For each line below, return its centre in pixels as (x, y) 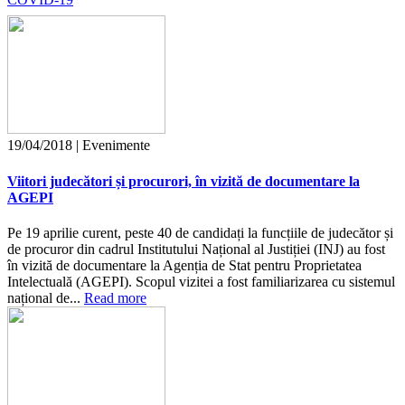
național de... (46, 297)
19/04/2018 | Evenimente (79, 146)
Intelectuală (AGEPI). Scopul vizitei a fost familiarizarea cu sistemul (201, 281)
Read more (115, 297)
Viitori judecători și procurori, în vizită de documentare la (184, 181)
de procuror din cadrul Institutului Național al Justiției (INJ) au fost (196, 249)
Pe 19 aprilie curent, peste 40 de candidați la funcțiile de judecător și (200, 232)
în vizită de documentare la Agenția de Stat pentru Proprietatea (184, 265)
